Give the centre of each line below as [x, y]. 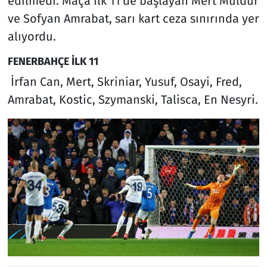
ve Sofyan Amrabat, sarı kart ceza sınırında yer [133, 18]
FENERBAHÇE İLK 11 [53, 61]
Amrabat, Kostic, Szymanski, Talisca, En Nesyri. [133, 100]
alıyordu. [32, 36]
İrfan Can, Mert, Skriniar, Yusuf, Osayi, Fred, [125, 82]
